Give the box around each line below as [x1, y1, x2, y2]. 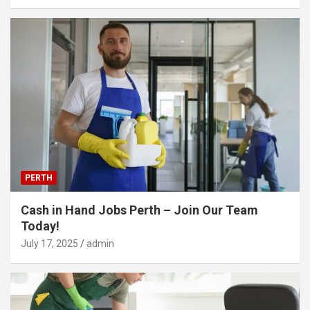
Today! [21, 218, 60, 233]
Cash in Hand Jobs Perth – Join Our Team [21, 202, 258, 217]
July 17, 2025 [21, 237, 78, 249]
